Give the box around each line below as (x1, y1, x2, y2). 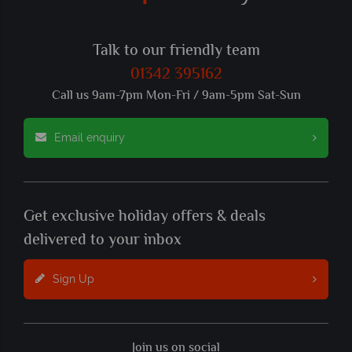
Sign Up (53, 272, 94, 285)
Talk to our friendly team (92, 38, 260, 64)
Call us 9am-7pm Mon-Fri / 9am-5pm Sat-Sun (51, 86, 301, 106)
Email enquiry (54, 130, 125, 144)
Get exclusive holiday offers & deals (24, 204, 266, 229)
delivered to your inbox (24, 228, 181, 253)
